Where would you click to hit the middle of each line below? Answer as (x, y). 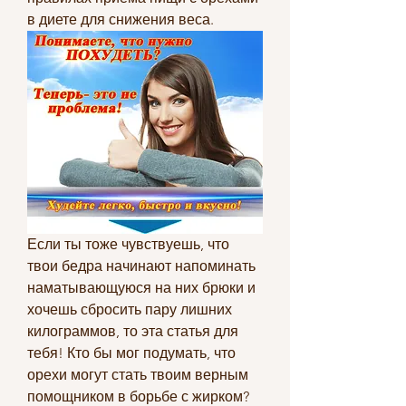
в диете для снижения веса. (121, 19)
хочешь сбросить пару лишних (130, 309)
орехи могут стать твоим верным (138, 374)
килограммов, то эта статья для (133, 331)
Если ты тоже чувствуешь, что (128, 244)
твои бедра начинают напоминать (141, 266)
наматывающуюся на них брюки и (141, 287)
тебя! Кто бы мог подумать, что (131, 353)
